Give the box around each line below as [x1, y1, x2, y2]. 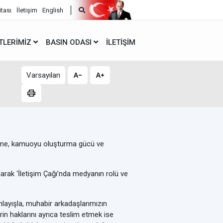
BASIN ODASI [46, 38, 92, 47]
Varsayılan [26, 71, 60, 80]
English [42, 6, 63, 14]
